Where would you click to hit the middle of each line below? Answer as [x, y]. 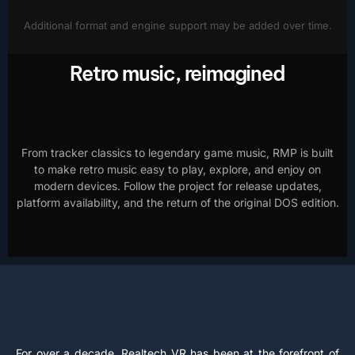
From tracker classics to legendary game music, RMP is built [177, 152]
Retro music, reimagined [177, 73]
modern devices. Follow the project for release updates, [177, 185]
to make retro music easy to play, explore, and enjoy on [177, 169]
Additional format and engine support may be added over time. [177, 26]
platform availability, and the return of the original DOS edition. [177, 202]
